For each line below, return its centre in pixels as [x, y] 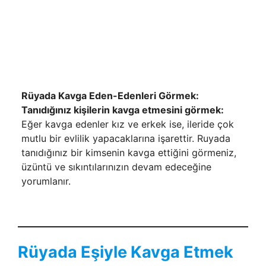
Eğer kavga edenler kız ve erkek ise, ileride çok [127, 124]
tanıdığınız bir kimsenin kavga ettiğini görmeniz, [129, 153]
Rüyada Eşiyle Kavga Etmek [126, 252]
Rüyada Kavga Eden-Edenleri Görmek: [110, 96]
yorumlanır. [46, 181]
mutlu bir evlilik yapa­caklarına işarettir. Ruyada [126, 138]
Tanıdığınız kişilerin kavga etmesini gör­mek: [122, 110]
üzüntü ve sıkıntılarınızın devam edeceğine [116, 167]
